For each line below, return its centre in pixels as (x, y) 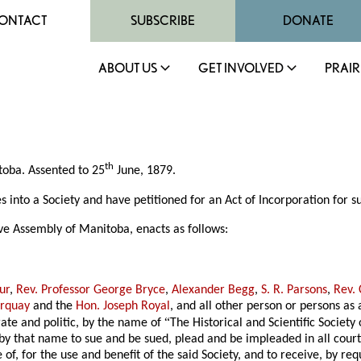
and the (53, 306)
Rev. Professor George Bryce (91, 290)
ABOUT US (128, 68)
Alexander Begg (214, 290)
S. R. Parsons (295, 290)
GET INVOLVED (241, 68)
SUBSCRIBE (163, 21)
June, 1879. (145, 171)
